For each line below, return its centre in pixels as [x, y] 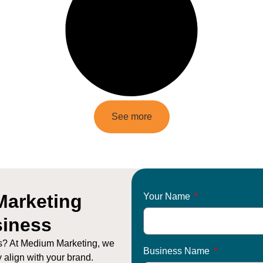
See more [131, 116]
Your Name [168, 196]
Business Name [178, 251]
